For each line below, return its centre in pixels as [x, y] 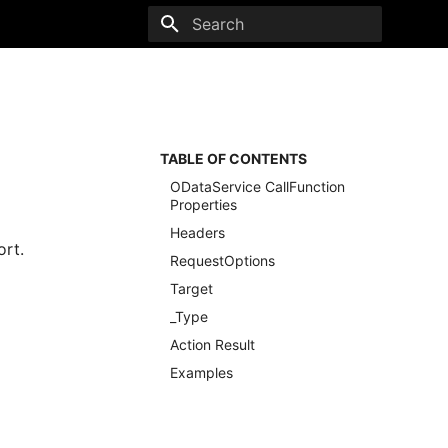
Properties [203, 204]
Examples [201, 372]
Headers [197, 232]
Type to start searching [263, 59]
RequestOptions [222, 260]
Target [191, 288]
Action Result [212, 344]
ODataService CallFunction [257, 186]
